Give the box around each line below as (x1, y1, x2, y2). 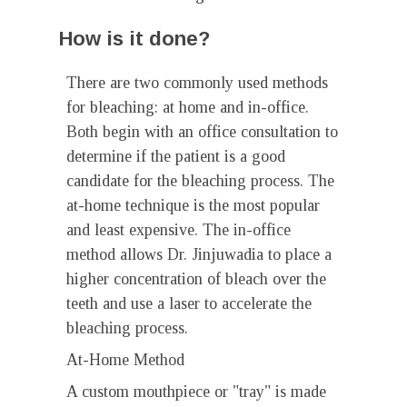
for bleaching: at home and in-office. (66, 98, 309, 116)
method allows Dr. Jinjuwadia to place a (66, 245, 332, 263)
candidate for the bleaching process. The (66, 172, 334, 190)
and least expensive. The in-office (66, 221, 291, 239)
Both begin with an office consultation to (66, 123, 338, 141)
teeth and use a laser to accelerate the (66, 294, 312, 313)
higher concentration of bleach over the (66, 270, 326, 288)
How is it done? (59, 27, 210, 50)
